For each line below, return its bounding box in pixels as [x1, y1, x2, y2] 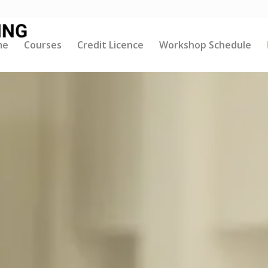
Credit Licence [77, 38, 144, 51]
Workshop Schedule [159, 38, 251, 51]
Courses [23, 38, 62, 51]
